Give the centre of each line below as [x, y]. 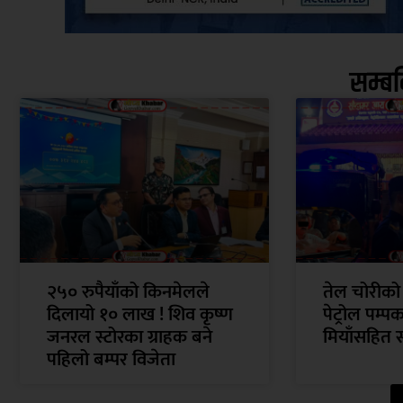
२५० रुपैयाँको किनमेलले [128, 291]
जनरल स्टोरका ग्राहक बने [130, 336]
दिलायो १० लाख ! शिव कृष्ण [140, 314]
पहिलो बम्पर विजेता [111, 359]
